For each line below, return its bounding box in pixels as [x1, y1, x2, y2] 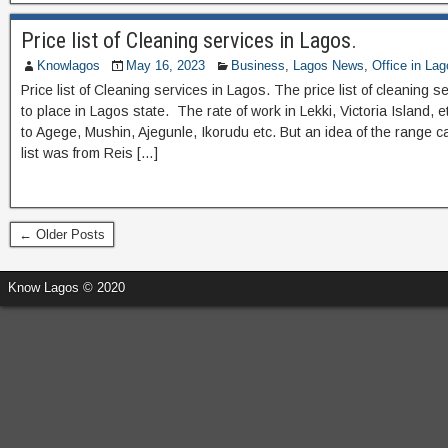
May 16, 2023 [126, 58, 205, 73]
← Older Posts [19, 227, 105, 242]
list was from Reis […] [21, 145, 158, 161]
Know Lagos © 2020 [8, 280, 125, 295]
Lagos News [293, 58, 364, 73]
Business [231, 58, 285, 73]
